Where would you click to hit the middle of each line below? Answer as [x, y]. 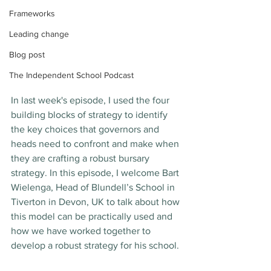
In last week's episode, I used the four [91, 100]
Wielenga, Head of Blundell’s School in [94, 187]
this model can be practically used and [93, 216]
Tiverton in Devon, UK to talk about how [96, 202]
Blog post [27, 54]
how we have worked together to [82, 231]
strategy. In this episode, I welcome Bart [96, 173]
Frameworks [32, 13]
